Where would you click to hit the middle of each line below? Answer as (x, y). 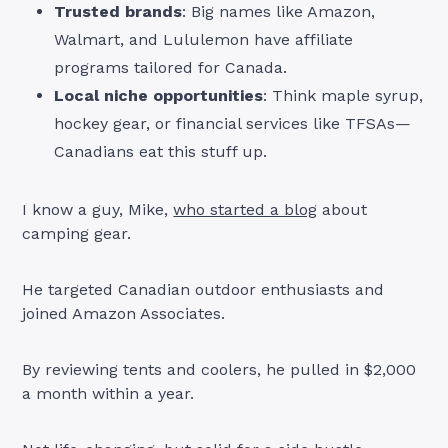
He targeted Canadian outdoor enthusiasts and (203, 289)
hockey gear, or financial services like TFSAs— (233, 123)
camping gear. (77, 233)
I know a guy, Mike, (98, 209)
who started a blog (245, 209)
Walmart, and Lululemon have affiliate (204, 39)
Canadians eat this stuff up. (161, 151)
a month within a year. (108, 393)
